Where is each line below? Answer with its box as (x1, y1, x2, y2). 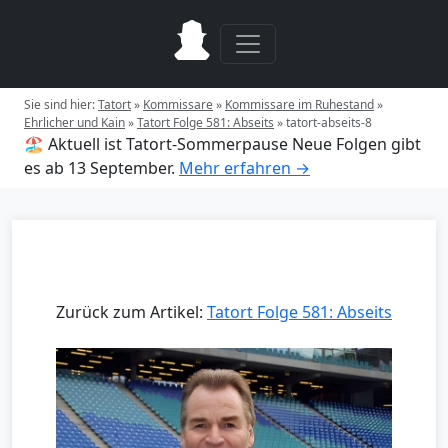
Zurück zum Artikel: (56, 301, 207, 323)
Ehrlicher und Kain (24, 114, 125, 131)
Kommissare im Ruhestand (225, 96, 374, 113)
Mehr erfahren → (179, 157, 310, 179)
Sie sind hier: (24, 96, 98, 113)
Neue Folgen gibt (292, 133, 421, 155)
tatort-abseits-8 (286, 114, 372, 131)
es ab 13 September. (24, 157, 175, 179)
